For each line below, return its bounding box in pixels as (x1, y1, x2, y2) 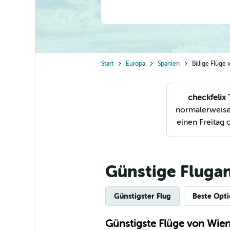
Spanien (157, 60, 180, 67)
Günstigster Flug (113, 192, 171, 200)
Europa (125, 60, 145, 67)
